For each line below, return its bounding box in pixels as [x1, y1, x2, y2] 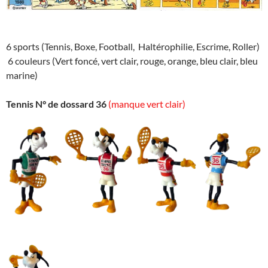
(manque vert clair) [108, 98, 185, 109]
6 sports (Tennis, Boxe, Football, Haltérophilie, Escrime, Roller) [6, 40, 260, 52]
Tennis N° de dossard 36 [6, 98, 108, 109]
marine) [6, 69, 38, 81]
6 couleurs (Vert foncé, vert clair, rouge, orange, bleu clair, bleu [6, 54, 258, 66]
